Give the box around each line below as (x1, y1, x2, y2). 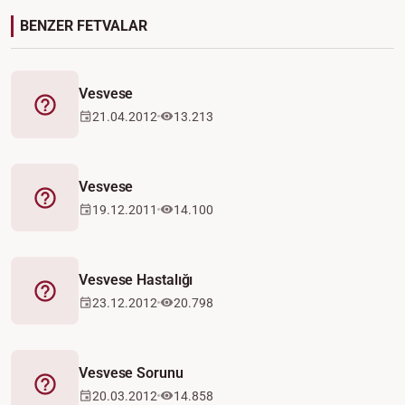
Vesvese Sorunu (79, 363, 184, 381)
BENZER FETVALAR (20, 17, 147, 34)
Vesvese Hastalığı (79, 270, 193, 288)
